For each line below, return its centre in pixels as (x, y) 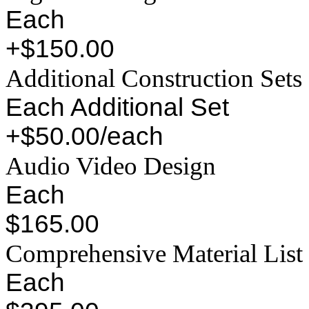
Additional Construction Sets (154, 79)
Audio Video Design (111, 166)
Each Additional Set (117, 108)
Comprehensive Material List (154, 254)
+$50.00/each (84, 137)
